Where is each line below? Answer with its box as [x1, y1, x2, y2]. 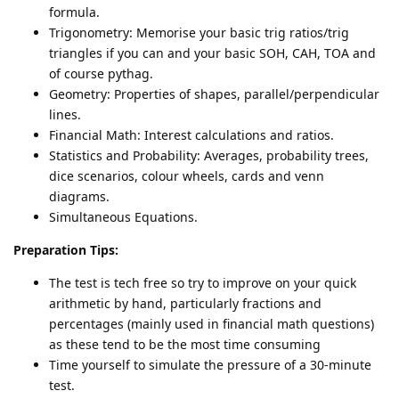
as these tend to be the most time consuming [49, 335, 321, 353]
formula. [49, 3, 100, 20]
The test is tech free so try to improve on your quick [49, 273, 356, 291]
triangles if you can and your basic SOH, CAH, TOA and [49, 44, 376, 61]
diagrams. [49, 187, 110, 205]
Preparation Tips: [13, 240, 118, 258]
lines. [49, 105, 81, 123]
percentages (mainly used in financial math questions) [49, 314, 374, 332]
